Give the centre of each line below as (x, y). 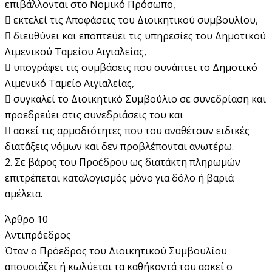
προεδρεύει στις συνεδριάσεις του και (94, 114)
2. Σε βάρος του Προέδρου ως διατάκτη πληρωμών (123, 162)
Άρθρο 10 (26, 219)
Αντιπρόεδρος (38, 235)
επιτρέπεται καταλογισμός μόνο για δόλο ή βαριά (119, 178)
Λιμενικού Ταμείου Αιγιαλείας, (76, 51)
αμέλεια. (24, 193)
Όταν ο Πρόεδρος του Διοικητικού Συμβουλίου (116, 250)
